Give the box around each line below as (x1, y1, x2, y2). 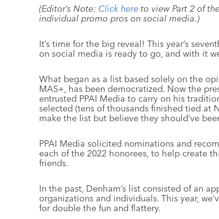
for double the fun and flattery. (39, 202, 161, 214)
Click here (98, 3, 138, 14)
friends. (39, 157, 68, 169)
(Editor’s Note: (39, 3, 98, 14)
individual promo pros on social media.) (39, 13, 199, 24)
